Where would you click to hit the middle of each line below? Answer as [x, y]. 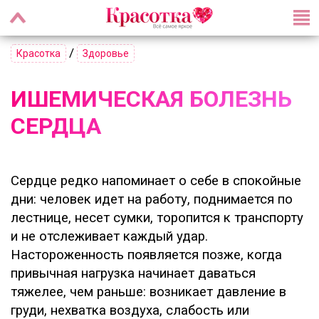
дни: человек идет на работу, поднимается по [152, 199]
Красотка [38, 53]
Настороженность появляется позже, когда [146, 255]
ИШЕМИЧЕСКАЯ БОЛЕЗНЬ [151, 99]
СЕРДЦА [56, 126]
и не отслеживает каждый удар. [109, 236]
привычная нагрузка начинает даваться [133, 273]
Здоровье [106, 53]
